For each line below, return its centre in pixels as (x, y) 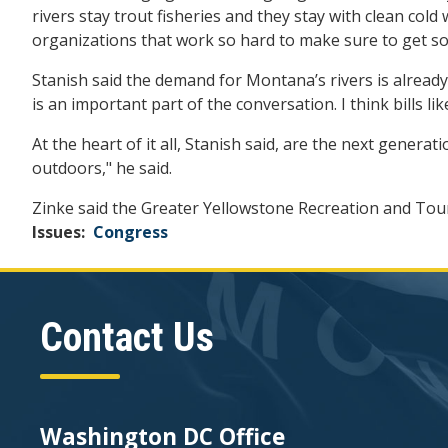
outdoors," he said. (102, 167)
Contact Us (127, 337)
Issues (56, 231)
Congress (130, 231)
